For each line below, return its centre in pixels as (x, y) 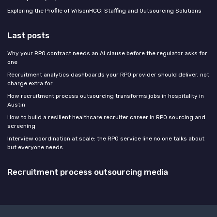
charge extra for (30, 84)
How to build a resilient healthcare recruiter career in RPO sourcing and (106, 117)
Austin (16, 105)
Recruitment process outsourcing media (88, 172)
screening (21, 126)
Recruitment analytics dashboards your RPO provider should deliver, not (108, 75)
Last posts (28, 36)
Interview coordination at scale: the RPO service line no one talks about (106, 139)
